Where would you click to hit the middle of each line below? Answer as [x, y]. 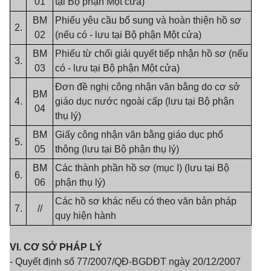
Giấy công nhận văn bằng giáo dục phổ [139, 135]
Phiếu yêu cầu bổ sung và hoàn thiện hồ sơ [148, 20]
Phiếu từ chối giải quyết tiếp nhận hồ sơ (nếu [152, 54]
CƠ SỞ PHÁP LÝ [63, 247]
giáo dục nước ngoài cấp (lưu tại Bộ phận [145, 101]
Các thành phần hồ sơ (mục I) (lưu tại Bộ [142, 168]
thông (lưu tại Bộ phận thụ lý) [117, 149]
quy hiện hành [86, 216]
